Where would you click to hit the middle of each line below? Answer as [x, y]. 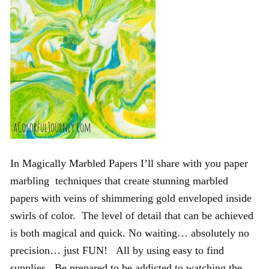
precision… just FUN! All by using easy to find [117, 250]
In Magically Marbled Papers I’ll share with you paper [129, 163]
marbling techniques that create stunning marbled [119, 180]
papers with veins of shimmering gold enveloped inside [131, 198]
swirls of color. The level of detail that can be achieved [132, 215]
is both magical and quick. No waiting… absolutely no [130, 233]
